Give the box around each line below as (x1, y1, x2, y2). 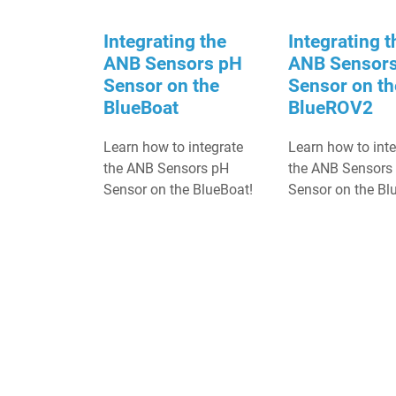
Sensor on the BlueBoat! (103, 181, 253, 198)
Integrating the (103, 31, 226, 52)
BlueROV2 (288, 97, 373, 118)
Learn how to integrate (103, 139, 243, 156)
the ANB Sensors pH (103, 160, 229, 177)
